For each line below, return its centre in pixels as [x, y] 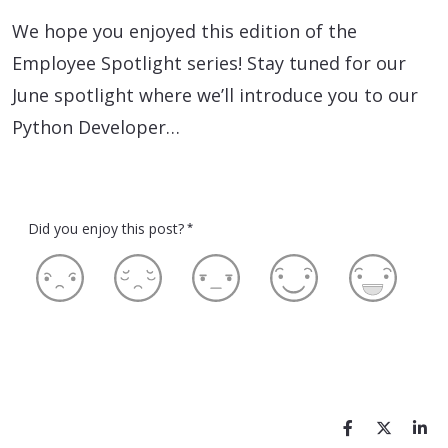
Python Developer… [96, 127]
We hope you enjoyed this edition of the [184, 31]
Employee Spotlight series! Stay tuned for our [209, 63]
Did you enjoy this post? [106, 229]
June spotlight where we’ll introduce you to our [215, 95]
